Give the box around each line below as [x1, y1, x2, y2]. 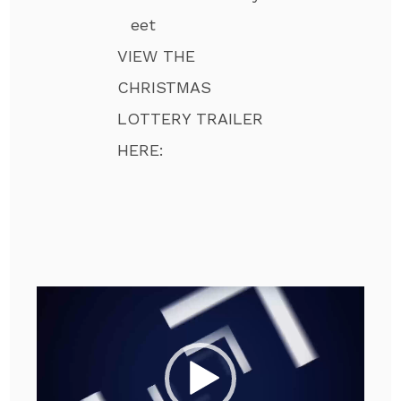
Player [36, 322, 83, 342]
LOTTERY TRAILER [117, 108, 264, 128]
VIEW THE [117, 46, 196, 65]
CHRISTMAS [117, 77, 212, 97]
